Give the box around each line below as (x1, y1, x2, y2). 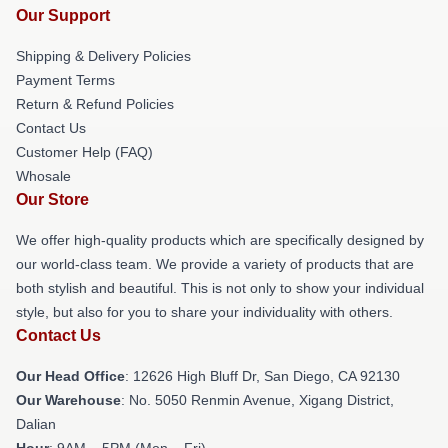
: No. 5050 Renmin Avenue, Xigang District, (121, 391, 394, 408)
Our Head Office (16, 367, 125, 384)
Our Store (16, 190, 89, 208)
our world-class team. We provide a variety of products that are (16, 255, 414, 272)
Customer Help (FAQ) (16, 143, 153, 160)
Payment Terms (16, 71, 115, 88)
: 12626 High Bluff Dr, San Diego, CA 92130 (125, 367, 400, 384)
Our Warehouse (16, 391, 121, 408)
